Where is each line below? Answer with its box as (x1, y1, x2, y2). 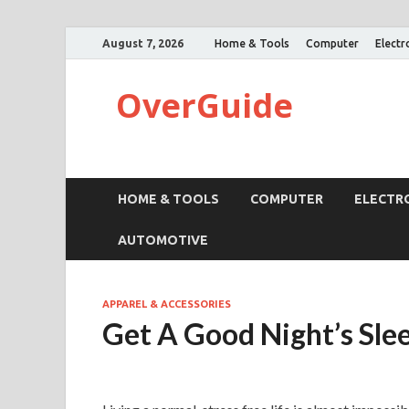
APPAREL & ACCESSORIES (102, 299, 231, 309)
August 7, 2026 (102, 37, 184, 49)
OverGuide (116, 83, 293, 128)
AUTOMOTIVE (118, 232, 208, 247)
